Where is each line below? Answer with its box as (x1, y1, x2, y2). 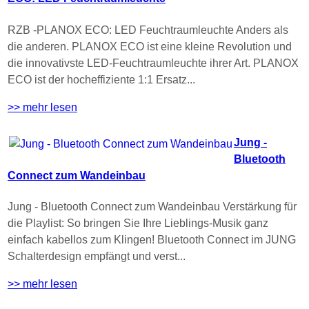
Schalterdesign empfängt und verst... (8, 250, 186, 263)
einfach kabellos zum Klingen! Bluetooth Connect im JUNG (8, 234, 296, 246)
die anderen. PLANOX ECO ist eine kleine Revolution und (8, 40, 292, 52)
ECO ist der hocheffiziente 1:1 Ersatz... (8, 73, 195, 86)
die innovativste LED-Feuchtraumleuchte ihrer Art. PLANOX (8, 57, 299, 69)
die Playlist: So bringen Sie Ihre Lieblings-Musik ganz (8, 217, 268, 230)
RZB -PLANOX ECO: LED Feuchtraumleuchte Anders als (8, 23, 288, 36)
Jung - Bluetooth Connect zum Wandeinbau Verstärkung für (8, 201, 297, 213)
